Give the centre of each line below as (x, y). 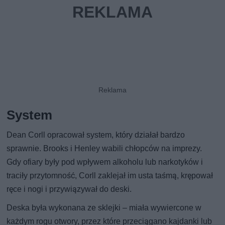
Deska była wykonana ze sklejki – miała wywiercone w (104, 208)
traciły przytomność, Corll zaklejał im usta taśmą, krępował (110, 176)
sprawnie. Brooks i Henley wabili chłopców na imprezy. (104, 149)
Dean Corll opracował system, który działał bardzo (96, 135)
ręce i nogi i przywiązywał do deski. (69, 189)
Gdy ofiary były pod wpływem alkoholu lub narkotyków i (105, 162)
